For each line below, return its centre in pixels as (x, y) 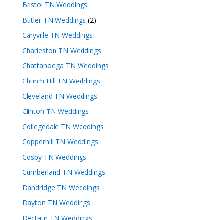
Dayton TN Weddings (56, 203)
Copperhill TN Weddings (60, 142)
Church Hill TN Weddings (61, 81)
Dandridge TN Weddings (61, 187)
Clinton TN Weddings (55, 111)
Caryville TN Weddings (57, 35)
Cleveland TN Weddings (59, 96)
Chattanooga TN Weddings (65, 66)
